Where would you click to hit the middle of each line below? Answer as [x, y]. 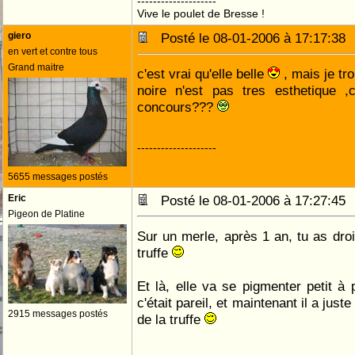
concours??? [177, 107]
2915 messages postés [58, 314]
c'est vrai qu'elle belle [202, 74]
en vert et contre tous [53, 52]
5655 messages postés [58, 177]
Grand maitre [36, 67]
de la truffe [171, 319]
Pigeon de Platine [46, 214]
